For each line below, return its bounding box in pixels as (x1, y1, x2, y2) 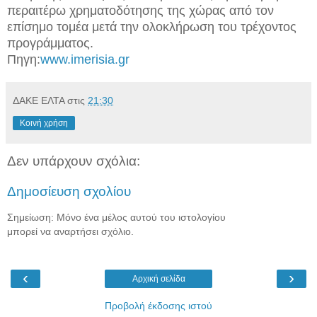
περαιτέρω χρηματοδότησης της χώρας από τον (7, 3, 274, 18)
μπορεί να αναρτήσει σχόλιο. (7, 225, 134, 237)
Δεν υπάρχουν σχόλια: (7, 153, 140, 168)
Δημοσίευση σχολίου (7, 184, 131, 200)
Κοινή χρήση (20, 117, 68, 128)
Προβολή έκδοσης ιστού (105, 300, 212, 312)
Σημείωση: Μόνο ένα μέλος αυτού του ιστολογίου (7, 211, 226, 223)
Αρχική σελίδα (132, 274, 185, 284)
